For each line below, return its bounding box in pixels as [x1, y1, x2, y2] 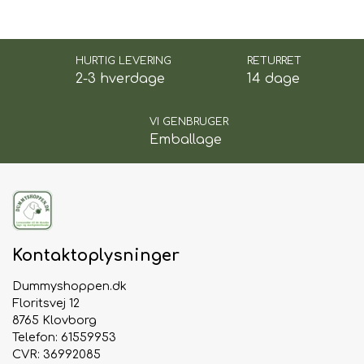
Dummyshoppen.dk [12, 279, 127, 293]
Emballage [149, 132, 222, 148]
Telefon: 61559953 [12, 331, 116, 344]
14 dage [247, 71, 301, 87]
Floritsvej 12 [12, 297, 80, 310]
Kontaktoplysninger [12, 246, 180, 266]
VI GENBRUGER [149, 116, 228, 128]
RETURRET [247, 55, 302, 67]
